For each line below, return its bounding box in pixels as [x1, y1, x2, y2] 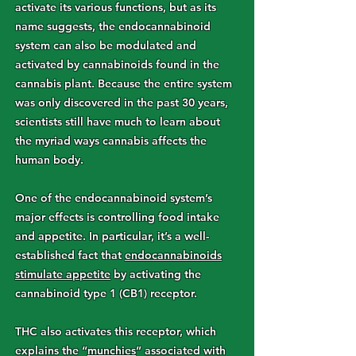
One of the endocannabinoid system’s [15, 191, 212, 205]
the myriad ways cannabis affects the [15, 133, 207, 148]
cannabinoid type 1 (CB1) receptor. [15, 286, 197, 300]
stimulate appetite [15, 267, 110, 281]
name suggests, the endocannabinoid [15, 19, 211, 33]
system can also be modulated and [15, 38, 196, 52]
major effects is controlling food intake [15, 210, 219, 224]
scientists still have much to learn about [15, 114, 220, 129]
